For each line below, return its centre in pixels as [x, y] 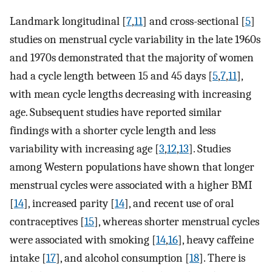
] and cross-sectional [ [194, 21]
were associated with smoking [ [83, 240]
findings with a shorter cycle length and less [113, 130]
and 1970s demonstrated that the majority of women [132, 57]
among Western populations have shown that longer [132, 167]
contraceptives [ [47, 221]
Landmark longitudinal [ [68, 21]
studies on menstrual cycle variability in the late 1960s [135, 39]
